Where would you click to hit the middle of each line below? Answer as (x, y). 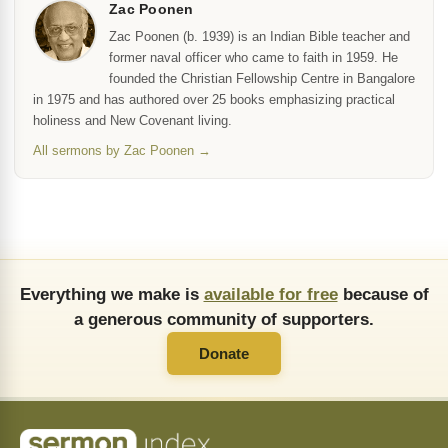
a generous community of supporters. (224, 319)
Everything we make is (111, 294)
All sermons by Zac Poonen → (122, 150)
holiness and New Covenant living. (132, 120)
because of (383, 294)
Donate (224, 353)
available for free (270, 294)
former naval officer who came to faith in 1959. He (253, 57)
